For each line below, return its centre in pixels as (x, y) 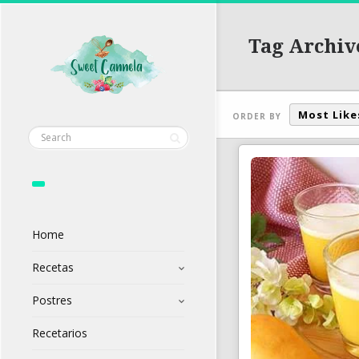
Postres (52, 301)
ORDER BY (257, 116)
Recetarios (60, 333)
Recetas (53, 268)
